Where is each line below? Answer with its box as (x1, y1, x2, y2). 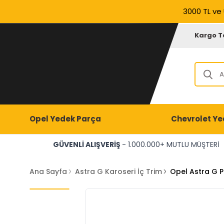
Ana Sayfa (29, 166, 67, 176)
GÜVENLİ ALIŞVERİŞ (52, 139, 122, 149)
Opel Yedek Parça (29, 113, 101, 124)
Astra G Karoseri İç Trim (74, 166, 162, 176)
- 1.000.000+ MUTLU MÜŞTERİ (121, 139, 219, 149)
